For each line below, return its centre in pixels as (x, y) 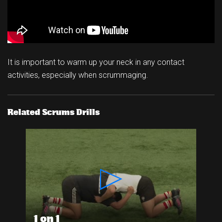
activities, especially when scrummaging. (78, 75)
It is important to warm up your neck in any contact (96, 62)
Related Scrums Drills (54, 112)
